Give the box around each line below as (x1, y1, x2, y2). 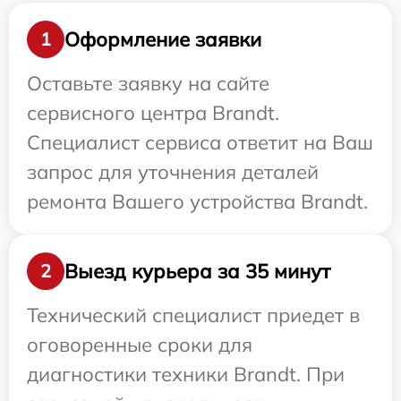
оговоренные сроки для (27, 332, 252, 358)
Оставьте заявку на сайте (27, 71, 269, 97)
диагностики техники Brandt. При (27, 362, 345, 388)
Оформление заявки (64, 26, 261, 52)
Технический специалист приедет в (27, 303, 360, 328)
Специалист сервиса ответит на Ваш (27, 130, 373, 156)
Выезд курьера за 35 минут (64, 258, 330, 284)
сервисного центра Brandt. (27, 100, 279, 126)
